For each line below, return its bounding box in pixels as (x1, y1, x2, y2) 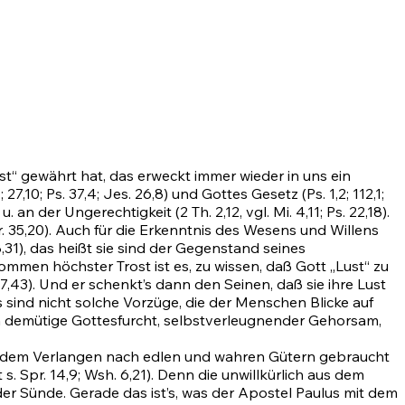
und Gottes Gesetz (168, 184, 302, 203)
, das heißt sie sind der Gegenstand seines (24, 239, 306, 258)
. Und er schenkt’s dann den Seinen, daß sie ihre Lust (33, 275, 386, 294)
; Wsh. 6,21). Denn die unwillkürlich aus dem (78, 365, 364, 384)
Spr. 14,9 (20, 365, 78, 384)
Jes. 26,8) (103, 184, 168, 203)
